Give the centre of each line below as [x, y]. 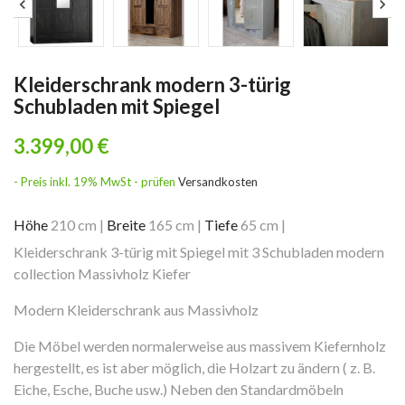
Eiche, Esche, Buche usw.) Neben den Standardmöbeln [179, 389]
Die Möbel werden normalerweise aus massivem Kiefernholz [200, 346]
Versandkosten [218, 182]
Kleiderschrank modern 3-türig [152, 85]
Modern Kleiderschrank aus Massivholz [136, 310]
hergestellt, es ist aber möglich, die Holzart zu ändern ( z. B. [194, 367]
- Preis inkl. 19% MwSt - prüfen [96, 182]
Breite [126, 225]
